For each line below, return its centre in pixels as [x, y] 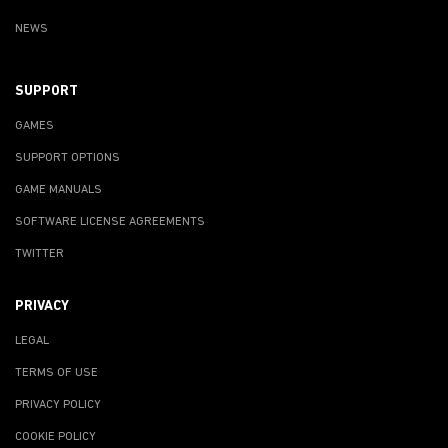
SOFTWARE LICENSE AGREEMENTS [110, 221]
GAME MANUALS [58, 189]
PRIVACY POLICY [58, 404]
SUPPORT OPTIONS [67, 157]
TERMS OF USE [56, 372]
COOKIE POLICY [55, 436]
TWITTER [39, 253]
